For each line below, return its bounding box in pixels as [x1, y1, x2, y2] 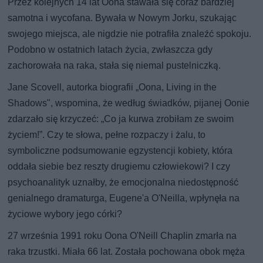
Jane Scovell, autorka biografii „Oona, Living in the [8, 82, 217, 93]
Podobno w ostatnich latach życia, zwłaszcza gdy [8, 44, 213, 56]
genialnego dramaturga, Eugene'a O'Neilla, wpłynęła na [8, 193, 240, 204]
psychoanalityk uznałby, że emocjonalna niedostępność [8, 177, 239, 188]
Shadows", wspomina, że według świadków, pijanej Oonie [8, 97, 250, 109]
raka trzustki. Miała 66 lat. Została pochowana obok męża [8, 246, 245, 258]
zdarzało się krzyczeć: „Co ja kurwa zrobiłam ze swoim [8, 113, 234, 125]
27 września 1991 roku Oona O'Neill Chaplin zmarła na [8, 230, 237, 242]
